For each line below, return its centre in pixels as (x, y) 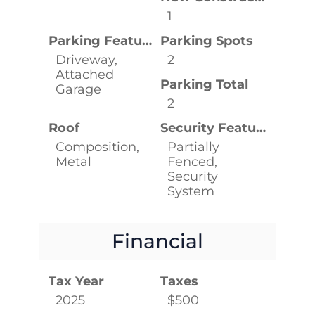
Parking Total (204, 84)
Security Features (261, 128)
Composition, (97, 147)
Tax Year (76, 281)
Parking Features (147, 40)
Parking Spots (207, 40)
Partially (193, 147)
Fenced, (192, 161)
